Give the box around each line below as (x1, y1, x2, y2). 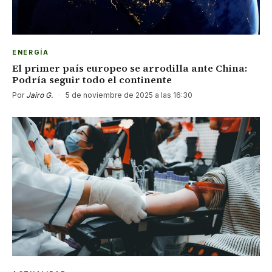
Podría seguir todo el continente (12, 72, 172, 86)
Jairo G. (26, 90, 53, 100)
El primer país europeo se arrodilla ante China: (12, 61, 247, 75)
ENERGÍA (12, 48, 49, 56)
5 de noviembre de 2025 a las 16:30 (64, 90, 192, 100)
